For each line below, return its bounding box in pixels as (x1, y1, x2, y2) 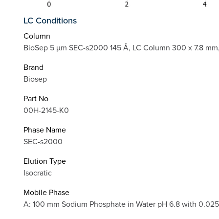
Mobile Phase (23, 186, 69, 197)
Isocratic (23, 167, 52, 178)
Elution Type (23, 155, 66, 166)
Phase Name (23, 124, 66, 135)
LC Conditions (23, 14, 77, 27)
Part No (23, 92, 48, 104)
